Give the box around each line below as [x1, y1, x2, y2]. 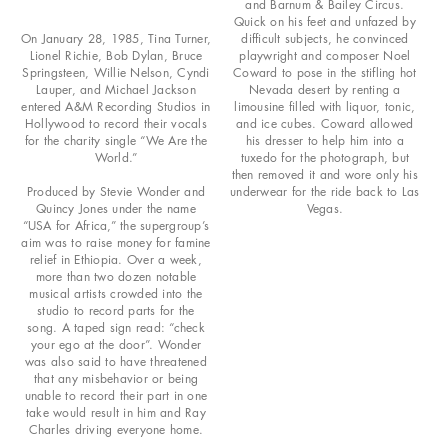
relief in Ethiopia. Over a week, [29, 250, 202, 268]
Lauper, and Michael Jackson [36, 80, 196, 98]
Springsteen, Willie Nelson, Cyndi [22, 63, 210, 81]
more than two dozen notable [35, 267, 197, 285]
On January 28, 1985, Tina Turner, [20, 29, 211, 47]
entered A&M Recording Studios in [21, 97, 211, 115]
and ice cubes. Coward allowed [236, 114, 414, 132]
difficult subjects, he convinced [241, 29, 409, 47]
